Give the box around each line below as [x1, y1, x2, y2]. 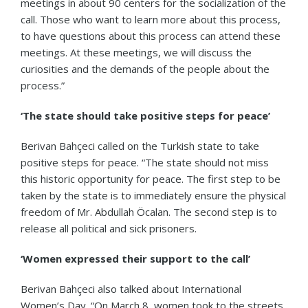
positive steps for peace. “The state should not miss [21, 155, 269, 169]
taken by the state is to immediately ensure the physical [21, 188, 286, 202]
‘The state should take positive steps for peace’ [21, 108, 270, 122]
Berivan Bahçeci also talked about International [21, 281, 241, 296]
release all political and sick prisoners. [21, 221, 197, 235]
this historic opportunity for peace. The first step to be [21, 171, 280, 186]
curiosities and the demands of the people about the [21, 61, 269, 76]
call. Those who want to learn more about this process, [21, 12, 280, 26]
